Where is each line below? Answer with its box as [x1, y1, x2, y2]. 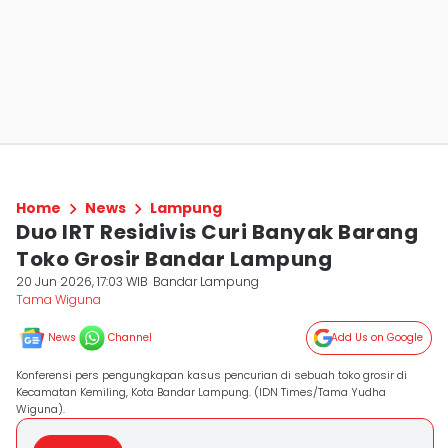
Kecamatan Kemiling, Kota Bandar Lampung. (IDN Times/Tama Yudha [16, 384, 386, 400]
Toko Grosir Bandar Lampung [16, 245, 332, 273]
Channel [108, 330, 152, 345]
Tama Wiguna [16, 291, 101, 308]
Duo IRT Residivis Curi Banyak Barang [16, 218, 418, 246]
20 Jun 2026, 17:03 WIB [16, 273, 148, 290]
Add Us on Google [331, 330, 423, 345]
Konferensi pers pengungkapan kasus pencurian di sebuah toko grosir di [16, 367, 407, 383]
